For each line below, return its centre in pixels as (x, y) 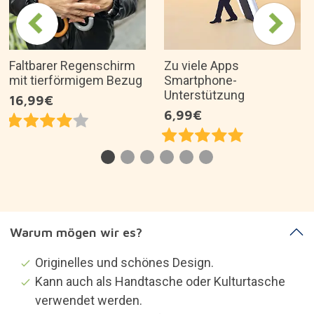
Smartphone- (200, 80)
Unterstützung (204, 95)
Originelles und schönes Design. (124, 262)
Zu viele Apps (202, 66)
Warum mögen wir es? (76, 232)
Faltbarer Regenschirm (72, 66)
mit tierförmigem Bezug (76, 80)
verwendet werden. (88, 300)
